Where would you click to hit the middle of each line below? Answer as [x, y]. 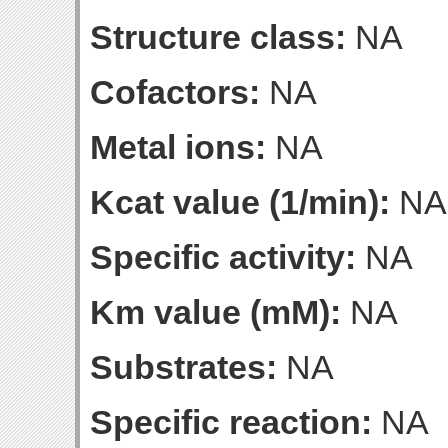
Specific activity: [223, 257]
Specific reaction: [231, 422]
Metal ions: [178, 147]
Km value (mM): [215, 312]
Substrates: [183, 367]
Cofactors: [175, 92]
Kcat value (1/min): [240, 202]
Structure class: [218, 37]
